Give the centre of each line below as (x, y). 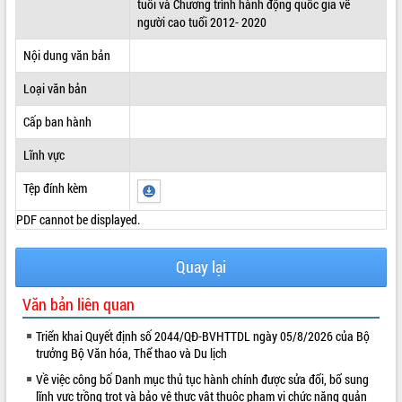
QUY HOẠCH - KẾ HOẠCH (65, 61)
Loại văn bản (55, 88)
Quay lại (201, 267)
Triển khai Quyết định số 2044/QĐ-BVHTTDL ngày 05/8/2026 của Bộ (203, 336)
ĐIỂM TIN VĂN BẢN (52, 24)
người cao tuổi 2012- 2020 (201, 22)
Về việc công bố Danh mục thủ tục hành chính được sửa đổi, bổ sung (202, 379)
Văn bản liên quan (79, 304)
